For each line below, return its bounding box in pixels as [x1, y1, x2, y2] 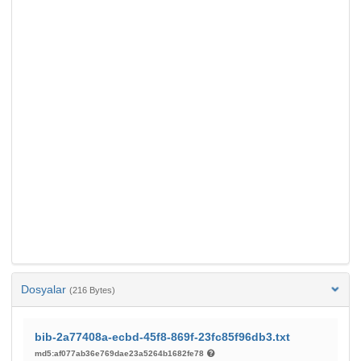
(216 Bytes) [69, 285, 115, 296]
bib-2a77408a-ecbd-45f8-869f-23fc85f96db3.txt [35, 330, 290, 344]
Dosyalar [21, 283, 69, 297]
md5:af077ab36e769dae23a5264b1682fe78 [35, 349, 206, 359]
